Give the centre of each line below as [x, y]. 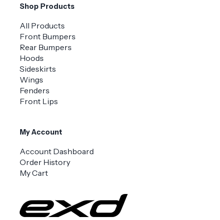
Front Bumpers [48, 36]
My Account [41, 132]
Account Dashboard [57, 151]
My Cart [34, 173]
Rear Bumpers [46, 47]
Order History [45, 162]
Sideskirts [38, 69]
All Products [42, 26]
